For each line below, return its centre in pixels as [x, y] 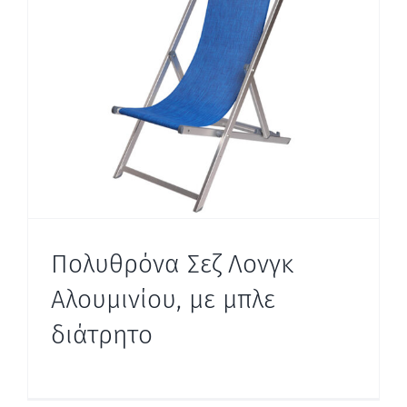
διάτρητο [102, 335]
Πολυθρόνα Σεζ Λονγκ [172, 264]
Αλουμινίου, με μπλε [163, 300]
